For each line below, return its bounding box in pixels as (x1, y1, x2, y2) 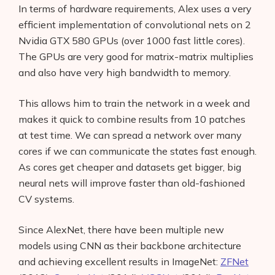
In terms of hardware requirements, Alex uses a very (18, 2, 252, 15)
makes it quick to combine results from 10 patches (18, 113, 246, 126)
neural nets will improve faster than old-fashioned (18, 177, 245, 190)
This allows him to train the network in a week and (18, 97, 250, 110)
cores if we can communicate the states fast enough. (18, 145, 257, 158)
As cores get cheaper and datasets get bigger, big (18, 161, 241, 174)
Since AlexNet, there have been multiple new (18, 223, 224, 236)
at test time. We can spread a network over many (18, 129, 242, 142)
